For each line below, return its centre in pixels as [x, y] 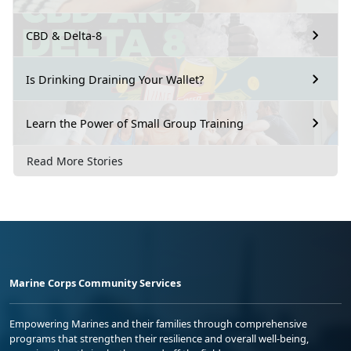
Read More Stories [75, 161]
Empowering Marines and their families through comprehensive [158, 324]
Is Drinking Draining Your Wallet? [115, 79]
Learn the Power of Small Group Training [135, 123]
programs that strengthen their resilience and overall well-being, [159, 339]
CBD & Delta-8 [64, 35]
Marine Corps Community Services [95, 283]
